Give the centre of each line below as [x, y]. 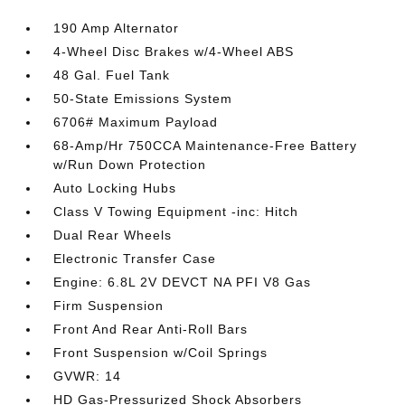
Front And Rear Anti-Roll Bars [151, 329]
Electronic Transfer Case [135, 259]
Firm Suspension [109, 306]
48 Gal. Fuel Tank [112, 75]
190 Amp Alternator [117, 28]
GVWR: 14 [88, 376]
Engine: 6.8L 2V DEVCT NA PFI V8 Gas [183, 282]
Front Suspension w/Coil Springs [161, 353]
